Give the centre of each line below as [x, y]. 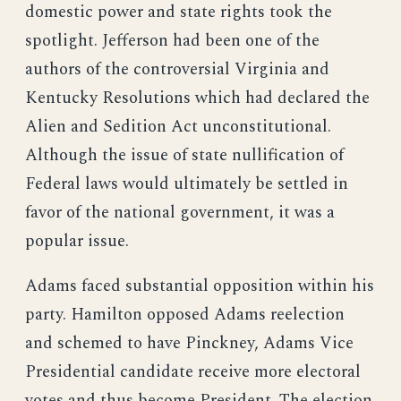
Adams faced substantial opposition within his [200, 286]
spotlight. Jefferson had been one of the [172, 41]
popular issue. [77, 242]
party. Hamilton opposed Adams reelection [185, 315]
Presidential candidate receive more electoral [193, 372]
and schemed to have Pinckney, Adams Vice [189, 344]
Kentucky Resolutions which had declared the [197, 98]
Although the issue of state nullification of [184, 156]
